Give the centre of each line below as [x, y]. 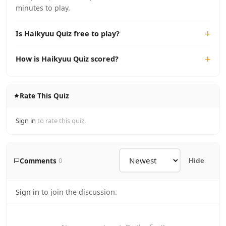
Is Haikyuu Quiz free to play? [68, 34]
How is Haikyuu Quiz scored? [67, 59]
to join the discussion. [78, 192]
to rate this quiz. [61, 121]
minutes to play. [43, 8]
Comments [38, 160]
